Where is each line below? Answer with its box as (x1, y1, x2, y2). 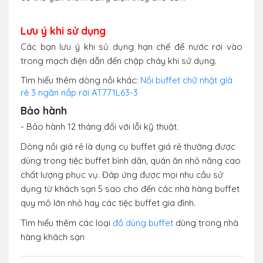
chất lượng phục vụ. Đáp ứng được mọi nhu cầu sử (21, 169, 223, 181)
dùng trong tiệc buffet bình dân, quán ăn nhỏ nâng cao (21, 155, 241, 167)
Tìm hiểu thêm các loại (21, 217, 113, 229)
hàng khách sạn (21, 231, 85, 243)
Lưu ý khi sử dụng (21, 24, 106, 38)
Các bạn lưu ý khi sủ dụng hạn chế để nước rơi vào (21, 41, 242, 53)
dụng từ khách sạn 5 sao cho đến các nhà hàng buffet (21, 183, 240, 195)
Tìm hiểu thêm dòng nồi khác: (21, 75, 140, 86)
